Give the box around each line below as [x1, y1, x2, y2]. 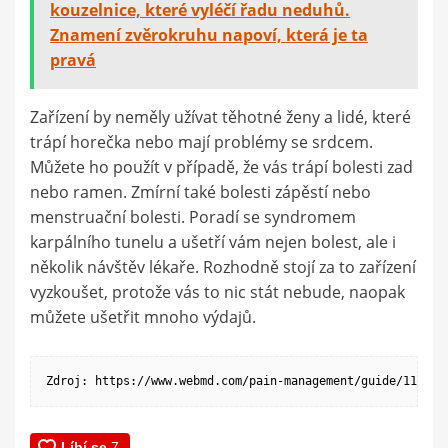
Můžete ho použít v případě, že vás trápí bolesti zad [30, 155, 413, 178]
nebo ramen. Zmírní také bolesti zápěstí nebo [30, 180, 371, 203]
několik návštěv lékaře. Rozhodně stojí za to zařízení [30, 255, 416, 278]
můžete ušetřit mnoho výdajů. [30, 305, 256, 328]
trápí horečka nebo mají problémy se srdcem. [30, 130, 373, 153]
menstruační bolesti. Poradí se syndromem [30, 205, 356, 228]
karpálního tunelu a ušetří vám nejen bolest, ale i [30, 230, 396, 253]
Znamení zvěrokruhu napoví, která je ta [50, 23, 368, 46]
